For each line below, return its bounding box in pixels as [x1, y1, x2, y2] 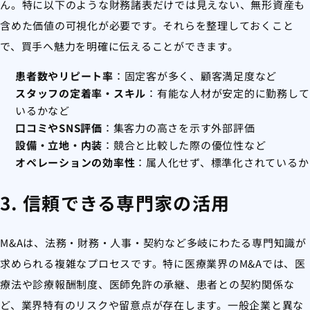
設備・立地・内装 [15, 138, 102, 153]
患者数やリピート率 [15, 69, 113, 84]
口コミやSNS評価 [15, 120, 102, 136]
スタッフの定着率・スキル [15, 86, 146, 101]
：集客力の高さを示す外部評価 [102, 120, 255, 136]
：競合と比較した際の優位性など [102, 138, 266, 153]
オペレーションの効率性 [15, 155, 136, 170]
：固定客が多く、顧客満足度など [113, 69, 277, 84]
